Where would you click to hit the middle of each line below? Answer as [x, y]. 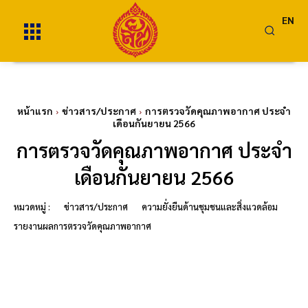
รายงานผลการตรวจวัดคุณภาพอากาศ [82, 226]
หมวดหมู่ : [32, 207]
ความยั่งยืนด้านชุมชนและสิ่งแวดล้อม [210, 207]
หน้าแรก [35, 111]
